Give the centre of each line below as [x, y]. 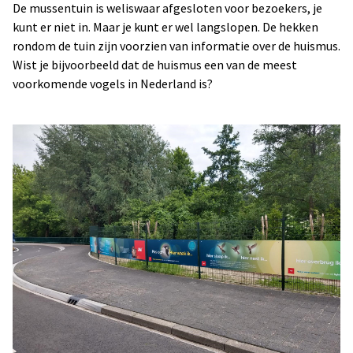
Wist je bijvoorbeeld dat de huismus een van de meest [155, 65]
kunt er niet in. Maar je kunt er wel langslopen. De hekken [165, 27]
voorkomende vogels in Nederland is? [114, 84]
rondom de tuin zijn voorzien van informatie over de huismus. [176, 46]
